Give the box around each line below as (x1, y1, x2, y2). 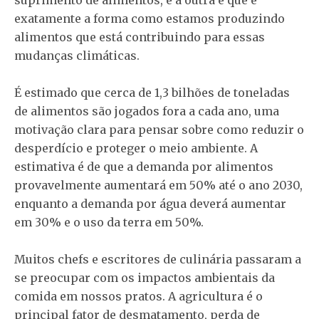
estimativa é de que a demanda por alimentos (14, 159, 273, 174)
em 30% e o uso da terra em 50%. (14, 214, 204, 229)
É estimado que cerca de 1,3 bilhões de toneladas (14, 85, 290, 100)
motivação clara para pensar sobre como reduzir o (14, 122, 304, 137)
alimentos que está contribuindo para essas (14, 29, 265, 44)
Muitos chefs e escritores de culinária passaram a (14, 251, 301, 266)
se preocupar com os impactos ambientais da (14, 270, 275, 285)
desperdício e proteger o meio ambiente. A (14, 140, 258, 155)
